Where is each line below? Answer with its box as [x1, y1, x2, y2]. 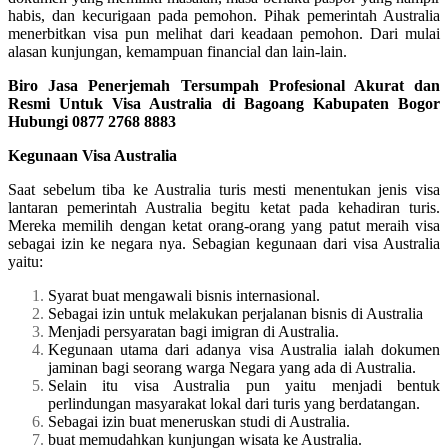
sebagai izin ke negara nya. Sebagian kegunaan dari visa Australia [8, 234, 440, 252]
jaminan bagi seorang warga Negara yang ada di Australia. [48, 358, 416, 376]
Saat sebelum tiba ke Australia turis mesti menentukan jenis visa [8, 180, 440, 198]
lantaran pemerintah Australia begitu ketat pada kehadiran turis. [8, 198, 440, 216]
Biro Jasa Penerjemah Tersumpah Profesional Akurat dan [8, 76, 440, 94]
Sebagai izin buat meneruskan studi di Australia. [48, 412, 350, 430]
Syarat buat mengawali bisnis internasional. [48, 286, 320, 304]
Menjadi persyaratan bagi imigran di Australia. [48, 322, 339, 340]
